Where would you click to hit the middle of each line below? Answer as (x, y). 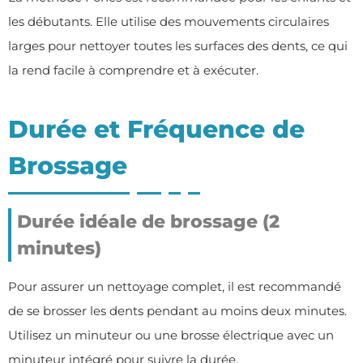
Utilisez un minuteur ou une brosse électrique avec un (171, 335)
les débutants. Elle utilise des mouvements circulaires (169, 21)
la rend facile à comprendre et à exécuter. (133, 70)
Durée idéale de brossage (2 (148, 221)
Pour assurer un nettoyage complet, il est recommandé (175, 286)
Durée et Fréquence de (156, 129)
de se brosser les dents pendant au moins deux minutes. (177, 310)
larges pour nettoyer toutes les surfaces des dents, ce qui (178, 45)
